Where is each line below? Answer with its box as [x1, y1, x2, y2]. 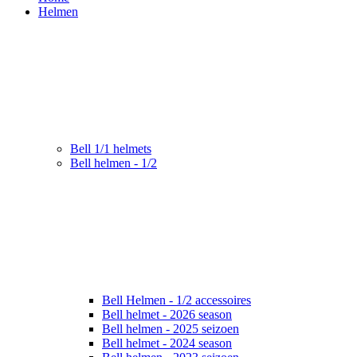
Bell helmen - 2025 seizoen [102, 321, 239, 335]
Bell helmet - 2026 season [102, 307, 232, 321]
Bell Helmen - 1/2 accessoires [102, 292, 251, 307]
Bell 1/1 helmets [70, 141, 151, 155]
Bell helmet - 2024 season [102, 335, 232, 350]
